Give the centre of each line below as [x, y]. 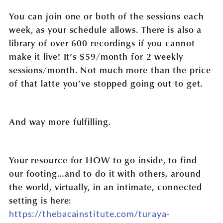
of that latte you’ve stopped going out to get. [106, 83]
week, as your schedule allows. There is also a [105, 29]
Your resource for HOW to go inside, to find [103, 159]
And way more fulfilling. [60, 121]
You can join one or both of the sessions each [106, 15]
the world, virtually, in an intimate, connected [106, 186]
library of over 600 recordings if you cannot [102, 42]
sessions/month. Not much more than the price [110, 69]
